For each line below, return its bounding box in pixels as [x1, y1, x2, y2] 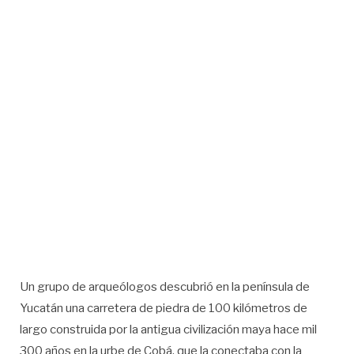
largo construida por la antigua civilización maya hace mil [20, 322, 317, 337]
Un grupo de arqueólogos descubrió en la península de [20, 279, 310, 294]
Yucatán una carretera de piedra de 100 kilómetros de [20, 300, 307, 315]
